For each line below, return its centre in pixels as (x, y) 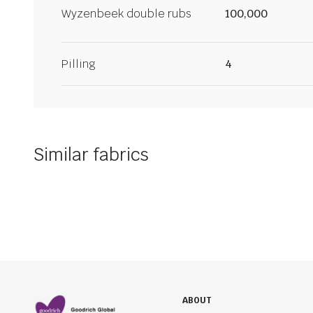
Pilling (79, 64)
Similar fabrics (91, 155)
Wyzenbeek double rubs (126, 13)
